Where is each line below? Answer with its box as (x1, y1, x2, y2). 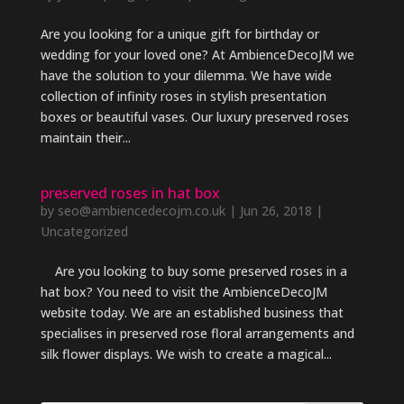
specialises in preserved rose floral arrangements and (40, 325, 354, 343)
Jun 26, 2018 (239, 202, 312, 220)
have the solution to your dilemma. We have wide (40, 67, 332, 85)
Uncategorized (40, 223, 128, 241)
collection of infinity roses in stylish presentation (40, 87, 326, 106)
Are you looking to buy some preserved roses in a (40, 262, 347, 280)
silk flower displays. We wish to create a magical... (40, 345, 332, 363)
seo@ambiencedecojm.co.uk (57, 202, 225, 220)
